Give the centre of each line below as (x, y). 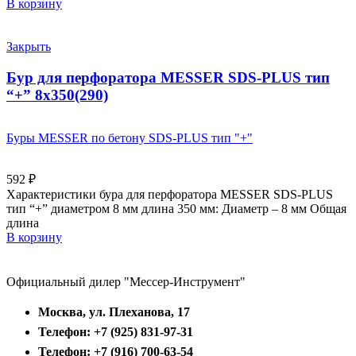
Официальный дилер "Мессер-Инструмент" (126, 281)
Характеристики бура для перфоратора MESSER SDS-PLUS (170, 194)
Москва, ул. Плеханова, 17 (114, 311)
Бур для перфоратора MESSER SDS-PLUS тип (168, 78)
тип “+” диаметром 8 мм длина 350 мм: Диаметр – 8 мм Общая (176, 208)
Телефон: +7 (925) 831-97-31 (116, 331)
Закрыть (29, 47)
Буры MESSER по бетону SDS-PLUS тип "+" (130, 137)
